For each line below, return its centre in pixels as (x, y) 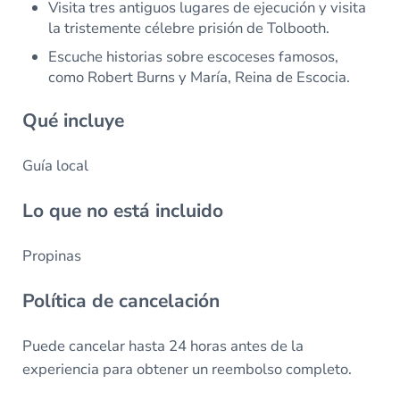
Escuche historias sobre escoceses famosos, (194, 56)
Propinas (51, 256)
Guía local (55, 165)
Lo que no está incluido (122, 210)
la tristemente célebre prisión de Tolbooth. (189, 29)
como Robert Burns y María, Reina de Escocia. (200, 77)
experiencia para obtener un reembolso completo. (187, 370)
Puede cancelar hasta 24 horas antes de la (162, 346)
